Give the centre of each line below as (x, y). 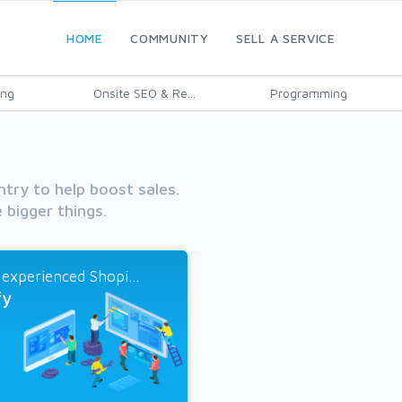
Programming (308, 93)
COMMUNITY (170, 38)
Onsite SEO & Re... (144, 93)
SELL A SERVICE (286, 38)
